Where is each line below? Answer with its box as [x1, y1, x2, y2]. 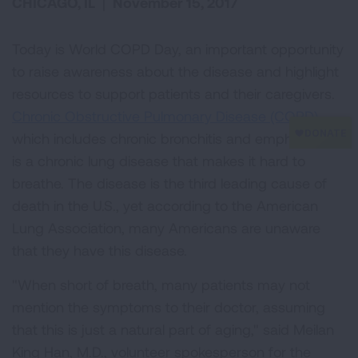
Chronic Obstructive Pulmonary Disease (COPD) [12, 107, 318, 125]
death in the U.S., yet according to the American [12, 197, 318, 214]
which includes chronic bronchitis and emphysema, [12, 129, 339, 147]
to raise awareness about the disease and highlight [12, 62, 339, 80]
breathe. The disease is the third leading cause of [12, 174, 327, 192]
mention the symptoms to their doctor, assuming [12, 298, 325, 316]
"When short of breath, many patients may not [12, 276, 310, 293]
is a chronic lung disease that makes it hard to [12, 152, 305, 169]
